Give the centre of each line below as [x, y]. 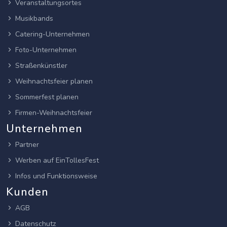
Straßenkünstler [41, 66]
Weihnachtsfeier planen [54, 82]
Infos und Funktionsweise [56, 176]
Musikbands [34, 19]
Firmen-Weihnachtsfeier [54, 113]
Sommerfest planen [47, 97]
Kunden [27, 192]
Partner [27, 145]
